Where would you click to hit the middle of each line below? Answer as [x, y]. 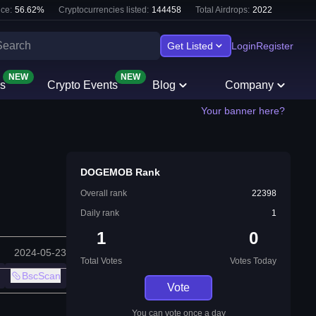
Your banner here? [243, 111]
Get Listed [190, 46]
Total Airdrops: [223, 10]
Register [275, 46]
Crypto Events [82, 85]
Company [250, 85]
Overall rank [104, 193]
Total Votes [101, 261]
